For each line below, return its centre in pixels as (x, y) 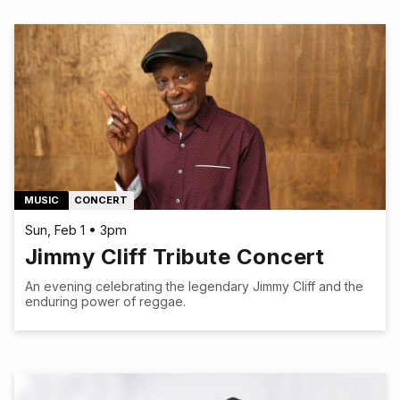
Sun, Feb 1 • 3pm (76, 229)
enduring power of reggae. (105, 301)
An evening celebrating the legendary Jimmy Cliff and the (194, 286)
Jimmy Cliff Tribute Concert (175, 256)
